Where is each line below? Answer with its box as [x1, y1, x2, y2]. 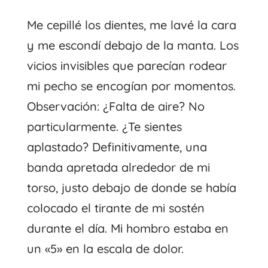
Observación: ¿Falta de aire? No [26, 98, 205, 114]
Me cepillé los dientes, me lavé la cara [26, 17, 236, 32]
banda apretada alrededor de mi [26, 159, 210, 175]
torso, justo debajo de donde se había [26, 179, 236, 195]
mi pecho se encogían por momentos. [26, 78, 236, 93]
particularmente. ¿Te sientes [26, 118, 182, 134]
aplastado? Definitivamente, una [26, 139, 207, 154]
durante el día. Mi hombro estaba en [26, 220, 229, 236]
